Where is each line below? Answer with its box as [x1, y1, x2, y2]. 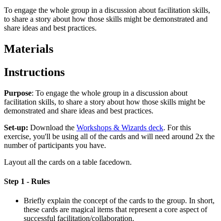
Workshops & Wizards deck [76, 123, 163, 132]
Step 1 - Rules [4, 177, 50, 185]
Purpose [4, 88, 32, 97]
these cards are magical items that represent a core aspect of [24, 205, 207, 214]
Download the [30, 123, 76, 132]
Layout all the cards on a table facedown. [4, 157, 134, 166]
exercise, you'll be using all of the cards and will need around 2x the [4, 132, 215, 141]
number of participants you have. [4, 141, 106, 149]
